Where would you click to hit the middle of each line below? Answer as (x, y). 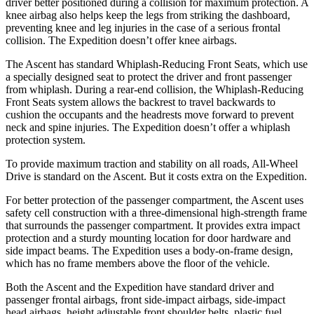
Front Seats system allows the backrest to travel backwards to (141, 102)
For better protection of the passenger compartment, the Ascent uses (155, 200)
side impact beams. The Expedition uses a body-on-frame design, (149, 250)
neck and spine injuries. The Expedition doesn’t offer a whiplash (148, 127)
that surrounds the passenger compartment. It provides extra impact (153, 225)
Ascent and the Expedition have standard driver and (159, 287)
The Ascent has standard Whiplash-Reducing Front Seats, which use (157, 64)
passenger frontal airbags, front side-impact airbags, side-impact (145, 299)
